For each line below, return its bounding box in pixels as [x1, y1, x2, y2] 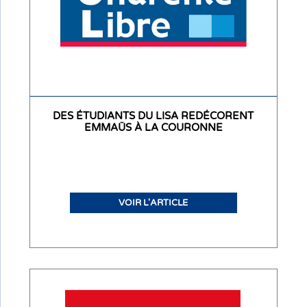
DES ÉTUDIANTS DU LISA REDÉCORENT [53, 109, 254, 122]
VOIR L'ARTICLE [119, 197, 188, 208]
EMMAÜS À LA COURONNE [84, 121, 223, 134]
